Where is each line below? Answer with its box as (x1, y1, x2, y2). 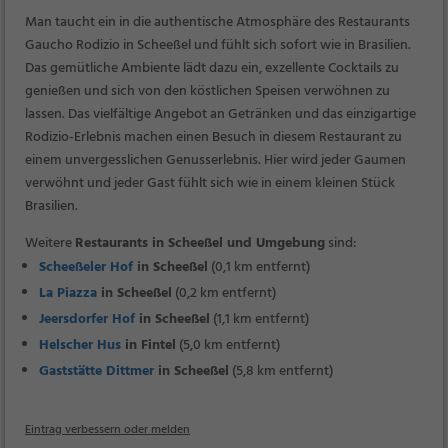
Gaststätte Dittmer (39, 360, 154, 383)
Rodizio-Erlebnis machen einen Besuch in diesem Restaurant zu (25, 126, 402, 149)
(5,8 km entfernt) (229, 360, 333, 383)
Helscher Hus (39, 334, 121, 357)
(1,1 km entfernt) (210, 308, 309, 331)
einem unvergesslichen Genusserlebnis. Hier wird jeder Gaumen (25, 149, 406, 172)
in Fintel (121, 334, 176, 357)
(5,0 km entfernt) (176, 334, 280, 357)
